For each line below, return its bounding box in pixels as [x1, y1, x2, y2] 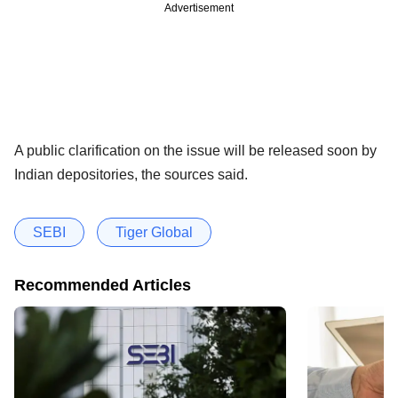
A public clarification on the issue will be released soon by [14, 142, 377, 158]
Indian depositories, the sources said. [14, 166, 248, 182]
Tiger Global [115, 224, 193, 240]
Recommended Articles [14, 275, 191, 294]
